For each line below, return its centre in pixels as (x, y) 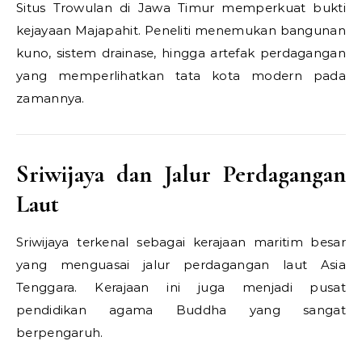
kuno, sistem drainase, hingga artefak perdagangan (181, 53)
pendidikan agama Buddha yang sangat (181, 310)
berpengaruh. (60, 333)
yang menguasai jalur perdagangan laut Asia (181, 265)
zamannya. (51, 98)
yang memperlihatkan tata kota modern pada (181, 76)
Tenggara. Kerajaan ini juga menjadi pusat (181, 287)
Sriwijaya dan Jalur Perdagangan (181, 174)
